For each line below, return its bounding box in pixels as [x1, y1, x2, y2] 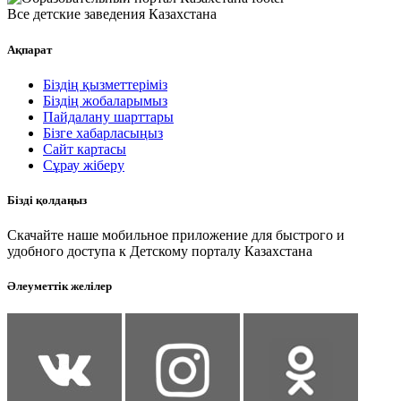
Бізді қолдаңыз [7, 192, 87, 207]
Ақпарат [7, 42, 52, 56]
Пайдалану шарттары [43, 108, 174, 124]
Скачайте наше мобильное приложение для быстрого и [7, 227, 345, 243]
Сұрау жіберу [43, 157, 124, 173]
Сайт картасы [43, 141, 126, 157]
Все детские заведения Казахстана [7, 6, 217, 22]
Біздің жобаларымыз [43, 92, 167, 108]
